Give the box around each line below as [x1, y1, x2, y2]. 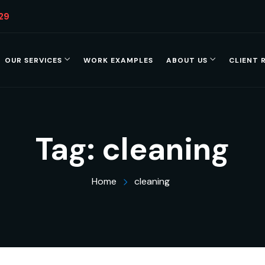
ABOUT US [166, 56, 208, 65]
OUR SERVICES [4, 56, 62, 65]
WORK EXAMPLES [83, 56, 153, 65]
